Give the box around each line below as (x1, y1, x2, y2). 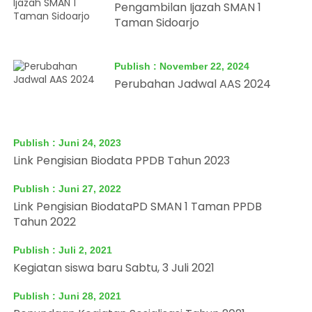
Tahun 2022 (13, 214, 77, 230)
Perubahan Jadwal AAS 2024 (114, 76, 272, 92)
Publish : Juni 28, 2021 (13, 290, 122, 302)
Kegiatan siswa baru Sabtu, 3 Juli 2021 (13, 260, 215, 276)
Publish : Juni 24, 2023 (13, 137, 122, 148)
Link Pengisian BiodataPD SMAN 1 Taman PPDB (13, 198, 263, 214)
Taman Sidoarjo (114, 15, 200, 31)
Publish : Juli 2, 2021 (13, 244, 113, 256)
